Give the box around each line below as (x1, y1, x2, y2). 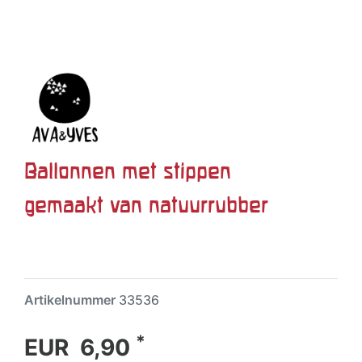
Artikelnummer (24, 292, 119, 308)
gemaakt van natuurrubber (24, 192, 268, 217)
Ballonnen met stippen (24, 158, 231, 183)
